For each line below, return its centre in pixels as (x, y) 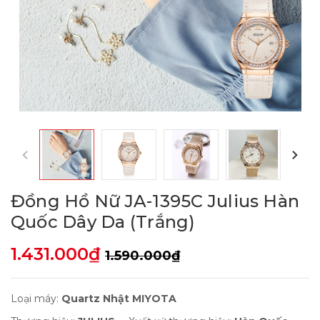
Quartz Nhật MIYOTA (119, 299)
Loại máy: (36, 299)
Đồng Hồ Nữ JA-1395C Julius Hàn (155, 201)
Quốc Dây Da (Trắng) (103, 222)
